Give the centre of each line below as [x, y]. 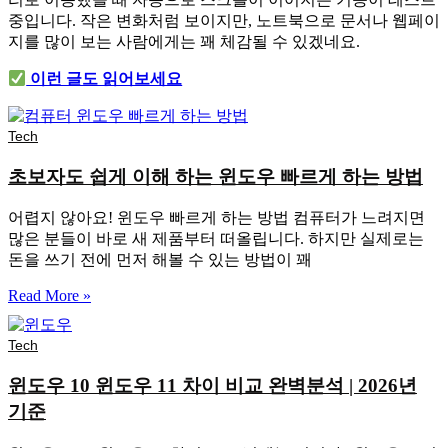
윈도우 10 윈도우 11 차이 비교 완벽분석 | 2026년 [212, 386]
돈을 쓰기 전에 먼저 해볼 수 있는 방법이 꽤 [160, 260]
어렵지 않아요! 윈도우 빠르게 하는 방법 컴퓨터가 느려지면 [216, 218]
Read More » [49, 296]
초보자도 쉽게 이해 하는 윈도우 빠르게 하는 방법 [215, 176]
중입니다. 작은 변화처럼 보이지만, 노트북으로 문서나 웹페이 [224, 20]
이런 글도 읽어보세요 [104, 78]
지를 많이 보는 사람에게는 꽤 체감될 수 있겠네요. [184, 41]
